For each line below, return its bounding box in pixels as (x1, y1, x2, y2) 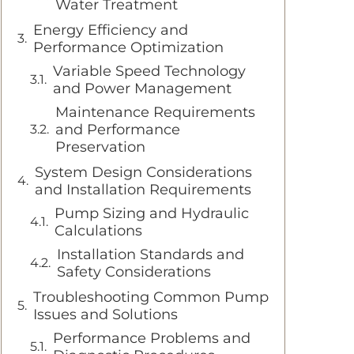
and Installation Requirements (35, 180, 251, 198)
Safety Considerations (57, 262, 211, 281)
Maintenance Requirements (55, 103, 255, 121)
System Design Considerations (35, 163, 252, 181)
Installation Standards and (57, 245, 244, 263)
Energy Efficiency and (33, 21, 188, 39)
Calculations (55, 221, 142, 239)
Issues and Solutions (33, 305, 178, 323)
